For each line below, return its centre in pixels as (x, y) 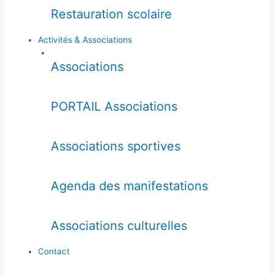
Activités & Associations (85, 40)
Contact (54, 252)
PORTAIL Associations (114, 107)
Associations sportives (115, 146)
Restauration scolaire (111, 14)
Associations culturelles (119, 226)
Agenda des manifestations (129, 186)
